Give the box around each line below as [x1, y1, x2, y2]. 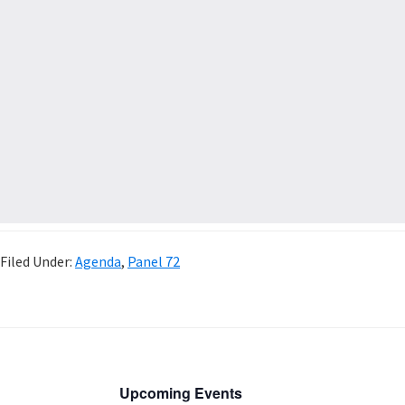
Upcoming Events [119, 381, 242, 403]
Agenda [75, 251, 121, 270]
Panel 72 [127, 251, 180, 270]
